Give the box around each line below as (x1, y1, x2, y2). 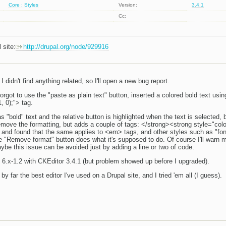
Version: (119, 2, 138, 8)
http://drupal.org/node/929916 (23, 43, 108, 51)
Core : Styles (9, 2, 39, 8)
